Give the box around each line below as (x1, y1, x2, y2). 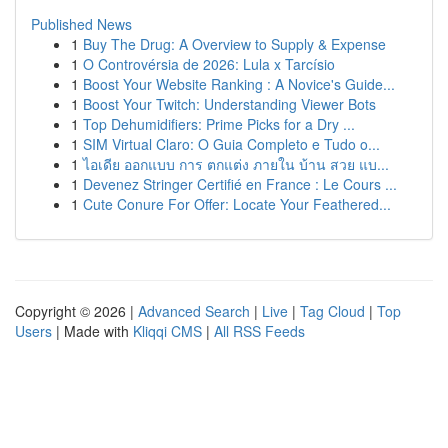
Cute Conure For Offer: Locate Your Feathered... (83, 194, 391, 214)
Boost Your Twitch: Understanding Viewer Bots (83, 94, 376, 114)
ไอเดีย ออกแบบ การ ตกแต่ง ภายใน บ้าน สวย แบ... (83, 154, 389, 174)
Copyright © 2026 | (15, 301, 138, 321)
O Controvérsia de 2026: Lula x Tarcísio (83, 54, 335, 74)
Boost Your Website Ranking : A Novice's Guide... (83, 74, 395, 94)
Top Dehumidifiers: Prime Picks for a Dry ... (83, 114, 355, 134)
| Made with (52, 321, 133, 341)
